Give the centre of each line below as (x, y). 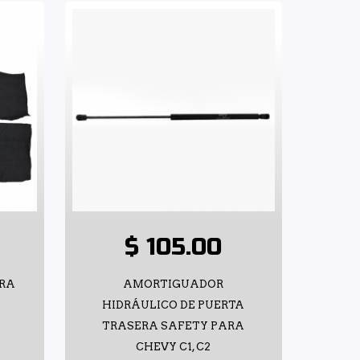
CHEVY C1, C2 (174, 346)
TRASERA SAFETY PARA (174, 325)
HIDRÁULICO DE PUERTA (174, 305)
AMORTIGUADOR (174, 284)
